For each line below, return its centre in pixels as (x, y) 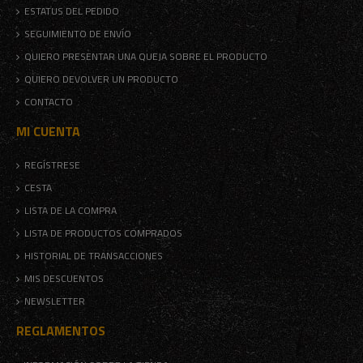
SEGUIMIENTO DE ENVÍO (78, 34)
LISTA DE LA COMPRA (70, 211)
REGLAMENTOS (61, 331)
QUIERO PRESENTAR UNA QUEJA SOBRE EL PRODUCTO (146, 57)
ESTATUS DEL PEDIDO (72, 11)
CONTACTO (49, 102)
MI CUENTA (48, 132)
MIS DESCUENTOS (64, 279)
